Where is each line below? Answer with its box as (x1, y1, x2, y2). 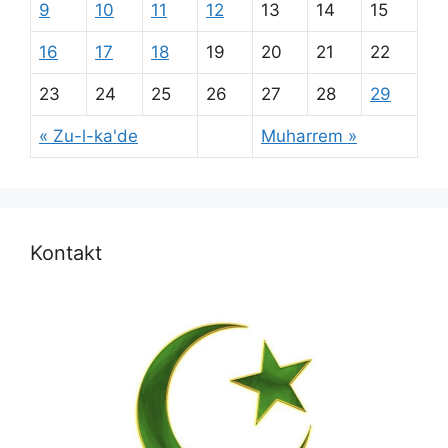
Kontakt (30, 241, 102, 266)
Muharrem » (261, 126, 357, 147)
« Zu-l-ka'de (39, 126, 138, 147)
